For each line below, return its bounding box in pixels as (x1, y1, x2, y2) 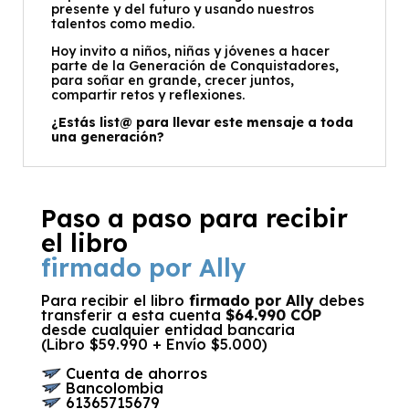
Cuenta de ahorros (60, 363, 207, 383)
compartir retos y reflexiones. (51, 86, 245, 103)
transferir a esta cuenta (40, 305, 225, 324)
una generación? (51, 128, 164, 145)
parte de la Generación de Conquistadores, (51, 57, 339, 74)
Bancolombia (60, 378, 163, 397)
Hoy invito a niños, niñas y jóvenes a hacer (51, 42, 330, 59)
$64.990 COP (225, 305, 321, 324)
